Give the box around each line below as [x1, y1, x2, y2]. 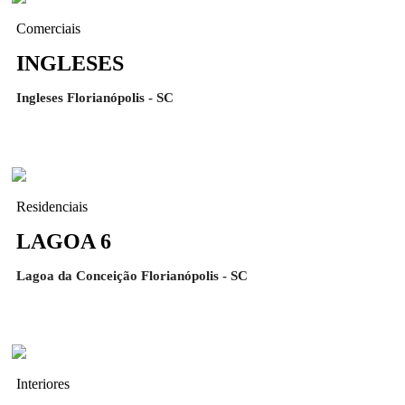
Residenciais [16, 198, 88, 214]
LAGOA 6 [16, 229, 111, 253]
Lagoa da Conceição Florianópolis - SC [16, 268, 248, 283]
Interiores [16, 376, 70, 392]
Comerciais [16, 21, 80, 36]
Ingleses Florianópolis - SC [16, 90, 174, 106]
